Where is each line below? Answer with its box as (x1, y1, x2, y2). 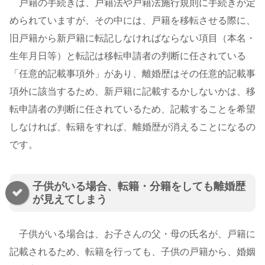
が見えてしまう (33, 193, 107, 205)
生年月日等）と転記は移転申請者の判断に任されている (9, 51, 246, 62)
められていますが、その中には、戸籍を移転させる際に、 (9, 15, 256, 26)
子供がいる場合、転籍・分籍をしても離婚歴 (33, 180, 245, 192)
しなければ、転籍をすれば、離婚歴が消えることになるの (9, 122, 256, 132)
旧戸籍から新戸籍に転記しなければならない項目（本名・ (9, 33, 256, 44)
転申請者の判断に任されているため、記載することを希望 (9, 104, 256, 115)
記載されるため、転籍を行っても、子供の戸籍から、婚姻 (9, 246, 256, 257)
